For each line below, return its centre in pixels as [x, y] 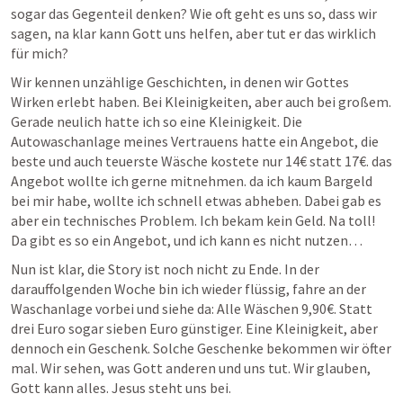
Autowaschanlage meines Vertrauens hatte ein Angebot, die [195, 141]
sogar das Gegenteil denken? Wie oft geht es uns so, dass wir [194, 13]
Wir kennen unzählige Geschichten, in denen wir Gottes [180, 82]
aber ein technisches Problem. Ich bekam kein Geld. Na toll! [193, 220]
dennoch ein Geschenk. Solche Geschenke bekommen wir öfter [201, 348]
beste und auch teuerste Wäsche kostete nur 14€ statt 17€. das [201, 161]
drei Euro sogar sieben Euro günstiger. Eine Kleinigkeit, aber [194, 328]
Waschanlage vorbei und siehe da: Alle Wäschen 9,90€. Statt [192, 309]
